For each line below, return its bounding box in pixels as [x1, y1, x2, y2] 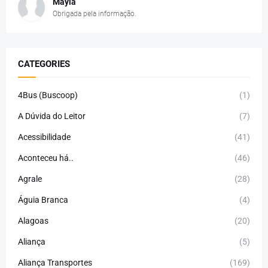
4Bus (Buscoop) [18, 90, 78, 100]
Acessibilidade [18, 132, 71, 142]
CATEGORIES [18, 58, 70, 69]
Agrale [18, 173, 42, 184]
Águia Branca [18, 194, 68, 205]
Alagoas [18, 215, 48, 226]
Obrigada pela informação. [53, 9, 136, 18]
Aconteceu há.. [18, 153, 74, 163]
